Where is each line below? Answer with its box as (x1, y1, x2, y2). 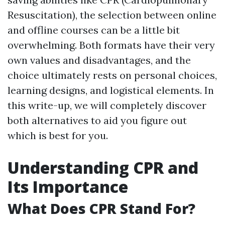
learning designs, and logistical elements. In (8, 84, 214, 96)
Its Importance (8, 176, 128, 197)
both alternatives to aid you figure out (8, 114, 187, 127)
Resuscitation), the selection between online (8, 9, 216, 21)
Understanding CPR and (8, 157, 198, 178)
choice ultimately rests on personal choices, (8, 69, 217, 81)
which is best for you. (8, 129, 108, 142)
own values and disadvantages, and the (8, 54, 191, 66)
